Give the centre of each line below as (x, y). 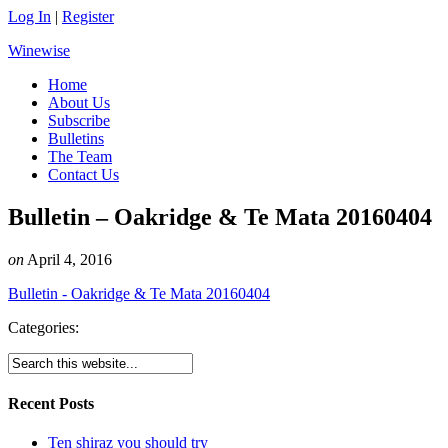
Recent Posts (51, 404)
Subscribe (79, 120)
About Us (79, 102)
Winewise (39, 50)
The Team (80, 156)
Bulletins (76, 138)
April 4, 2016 (69, 259)
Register (88, 16)
